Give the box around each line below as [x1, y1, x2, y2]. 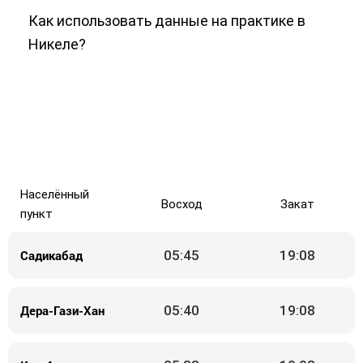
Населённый [20, 187, 90, 202]
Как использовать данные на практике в [28, 12, 305, 29]
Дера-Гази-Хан [20, 301, 105, 318]
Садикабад [20, 246, 83, 263]
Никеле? [28, 36, 86, 53]
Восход [160, 197, 203, 211]
